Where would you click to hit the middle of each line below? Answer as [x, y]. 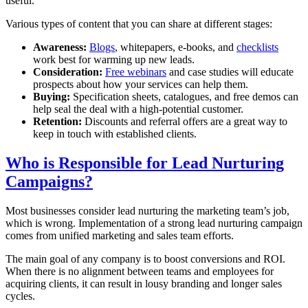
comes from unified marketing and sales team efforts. [120, 235]
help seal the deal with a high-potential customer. [138, 109]
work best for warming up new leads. [114, 60]
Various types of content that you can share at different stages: [139, 24]
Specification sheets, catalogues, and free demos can [184, 97]
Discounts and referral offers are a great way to [185, 122]
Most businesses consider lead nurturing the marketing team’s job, [147, 210]
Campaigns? [49, 181]
